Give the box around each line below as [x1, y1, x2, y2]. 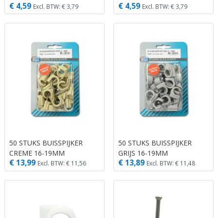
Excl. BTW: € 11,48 [146, 159, 195, 167]
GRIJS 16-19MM [118, 148, 168, 158]
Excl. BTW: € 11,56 [37, 159, 86, 167]
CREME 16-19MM [9, 148, 65, 158]
